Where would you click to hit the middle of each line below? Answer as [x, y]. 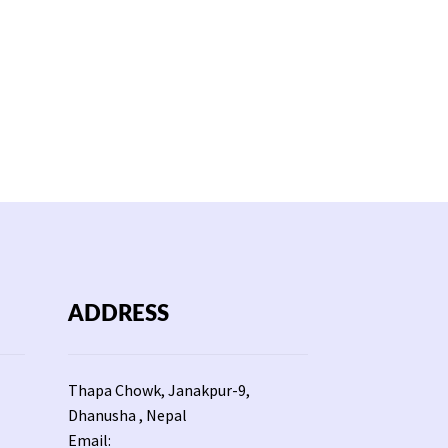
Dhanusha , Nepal [127, 414]
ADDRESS [118, 313]
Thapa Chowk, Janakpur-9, [158, 389]
